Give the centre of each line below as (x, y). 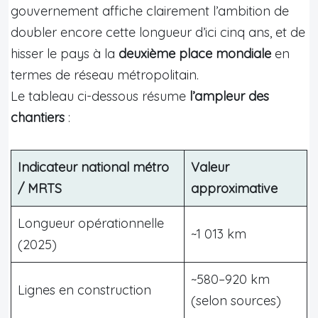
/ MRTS (40, 188)
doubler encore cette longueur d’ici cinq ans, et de (158, 32)
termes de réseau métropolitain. (105, 75)
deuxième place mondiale (195, 53)
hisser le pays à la (65, 53)
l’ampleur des (229, 96)
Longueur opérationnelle (91, 223)
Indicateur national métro (93, 167)
